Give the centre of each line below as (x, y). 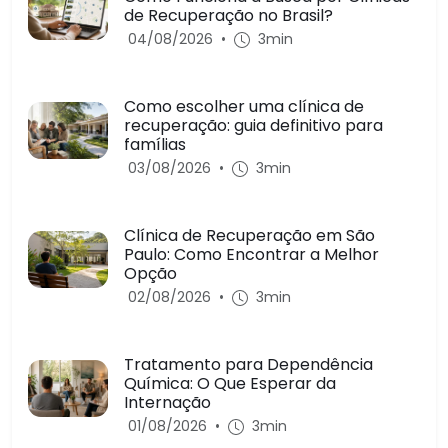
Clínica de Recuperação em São (249, 235)
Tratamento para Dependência (248, 364)
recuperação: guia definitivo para (253, 125)
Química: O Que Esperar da (230, 383)
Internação (167, 402)
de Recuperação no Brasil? (228, 15)
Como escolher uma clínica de (244, 106)
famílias (155, 144)
